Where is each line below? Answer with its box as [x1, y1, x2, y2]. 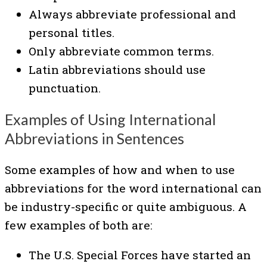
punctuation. [29, 80, 101, 96]
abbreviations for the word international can [5, 180, 262, 195]
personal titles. [29, 25, 114, 41]
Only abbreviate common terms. [29, 44, 214, 59]
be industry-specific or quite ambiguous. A [5, 198, 247, 214]
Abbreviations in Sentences [5, 129, 184, 147]
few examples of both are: [5, 217, 153, 232]
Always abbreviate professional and [29, 7, 236, 22]
